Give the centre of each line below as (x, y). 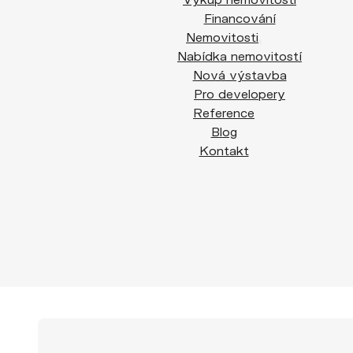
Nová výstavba (240, 74)
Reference (224, 112)
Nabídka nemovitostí (240, 56)
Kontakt (224, 150)
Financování (240, 18)
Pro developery (240, 93)
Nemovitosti (222, 37)
